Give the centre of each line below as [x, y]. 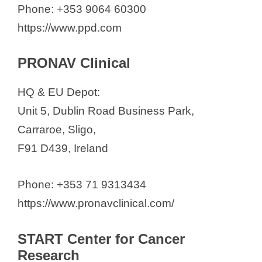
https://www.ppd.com [70, 27]
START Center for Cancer [101, 239]
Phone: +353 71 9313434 [82, 185]
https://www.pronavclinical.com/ [96, 204]
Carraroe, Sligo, [57, 129]
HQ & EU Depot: [59, 92]
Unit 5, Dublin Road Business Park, [106, 111]
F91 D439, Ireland [63, 148]
